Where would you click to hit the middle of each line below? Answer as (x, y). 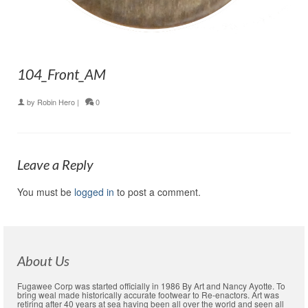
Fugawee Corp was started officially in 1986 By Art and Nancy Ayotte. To (151, 286)
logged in (94, 192)
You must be (46, 192)
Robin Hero (56, 102)
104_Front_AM (62, 74)
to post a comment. (157, 192)
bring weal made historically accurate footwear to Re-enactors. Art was (148, 295)
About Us (43, 261)
